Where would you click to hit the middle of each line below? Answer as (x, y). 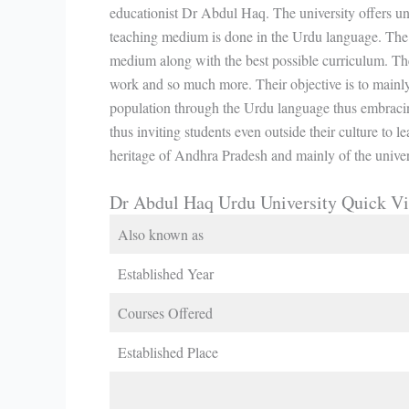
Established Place (168, 351)
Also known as (161, 234)
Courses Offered (165, 312)
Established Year (166, 273)
